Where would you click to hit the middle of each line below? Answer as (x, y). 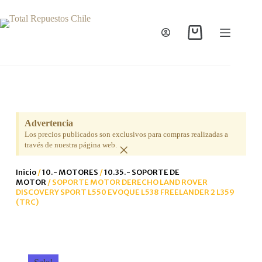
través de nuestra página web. (70, 145)
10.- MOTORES (70, 172)
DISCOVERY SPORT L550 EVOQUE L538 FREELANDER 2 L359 (125, 192)
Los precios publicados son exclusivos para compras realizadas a (126, 134)
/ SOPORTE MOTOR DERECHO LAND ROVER (127, 182)
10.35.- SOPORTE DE (142, 172)
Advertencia (49, 123)
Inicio (26, 172)
